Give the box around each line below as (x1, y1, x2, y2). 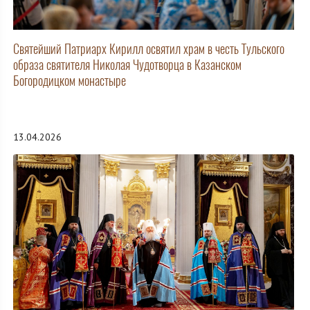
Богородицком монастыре (13, 72, 126, 90)
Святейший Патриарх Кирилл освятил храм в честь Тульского (13, 40, 284, 58)
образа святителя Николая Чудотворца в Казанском (13, 56, 241, 74)
